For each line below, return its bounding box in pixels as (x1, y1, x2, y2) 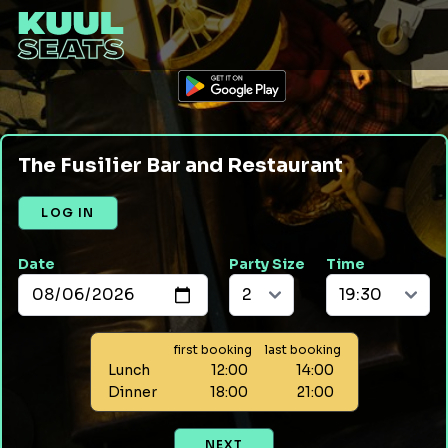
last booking (264, 342, 341, 357)
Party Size (229, 255, 305, 273)
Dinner (107, 383, 157, 401)
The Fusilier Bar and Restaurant (18, 153, 343, 178)
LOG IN (41, 205, 95, 220)
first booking (173, 342, 252, 357)
